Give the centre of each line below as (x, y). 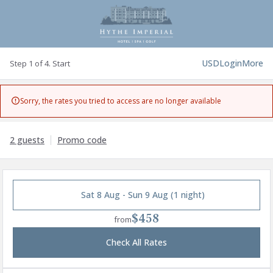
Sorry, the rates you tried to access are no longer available (121, 101)
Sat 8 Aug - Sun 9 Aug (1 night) (143, 195)
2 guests (27, 140)
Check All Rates (136, 242)
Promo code (82, 140)
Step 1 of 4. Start (40, 63)
